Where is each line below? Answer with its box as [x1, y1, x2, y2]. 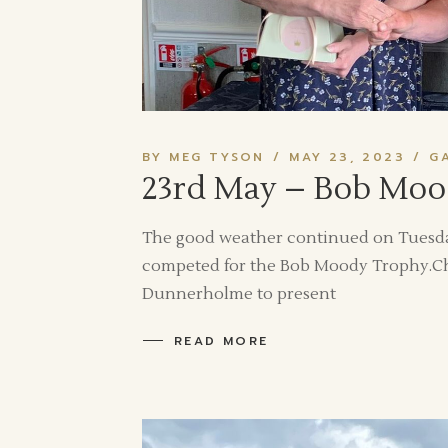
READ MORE [174, 331, 269, 350]
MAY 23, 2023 [289, 147, 406, 166]
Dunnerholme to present [142, 283, 336, 304]
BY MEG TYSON [142, 147, 265, 166]
